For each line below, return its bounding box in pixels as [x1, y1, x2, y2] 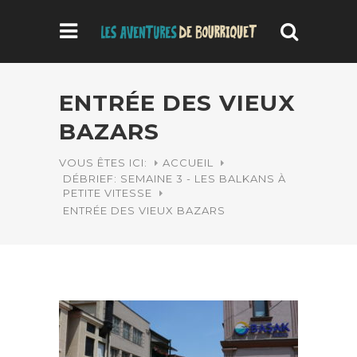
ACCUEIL [163, 156, 214, 169]
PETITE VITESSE [63, 186, 152, 199]
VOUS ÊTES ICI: [59, 156, 147, 169]
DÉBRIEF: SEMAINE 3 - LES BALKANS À [63, 172, 286, 185]
